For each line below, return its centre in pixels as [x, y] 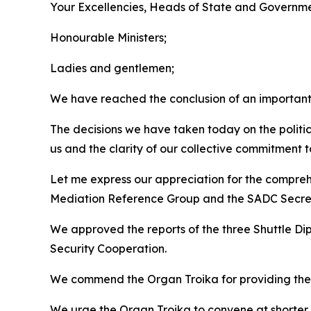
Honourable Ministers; [108, 38]
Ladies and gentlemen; [112, 68]
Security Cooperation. [108, 249]
